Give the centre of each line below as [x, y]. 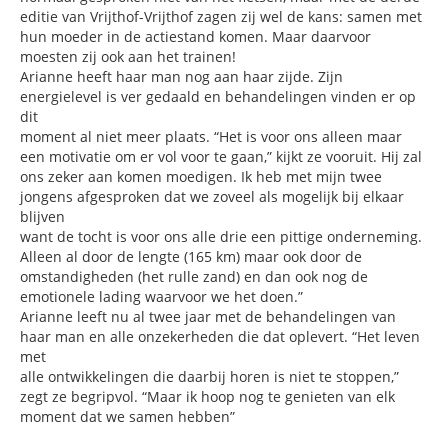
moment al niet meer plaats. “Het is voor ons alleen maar [211, 136]
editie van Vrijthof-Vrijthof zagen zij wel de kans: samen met [221, 16]
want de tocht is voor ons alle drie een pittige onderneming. [221, 236]
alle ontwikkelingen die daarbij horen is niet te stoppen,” [209, 376]
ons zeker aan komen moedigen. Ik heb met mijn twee [201, 176]
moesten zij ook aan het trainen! [128, 56]
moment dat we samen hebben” [129, 416]
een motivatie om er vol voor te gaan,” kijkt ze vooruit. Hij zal [221, 156]
